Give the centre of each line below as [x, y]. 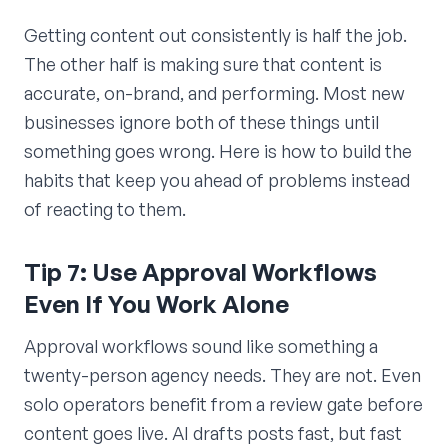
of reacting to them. [105, 208]
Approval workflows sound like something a [201, 345]
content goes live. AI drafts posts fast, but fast [213, 432]
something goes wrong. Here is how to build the [218, 150]
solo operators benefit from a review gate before [223, 403]
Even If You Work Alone [156, 303]
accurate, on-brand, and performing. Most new [214, 92]
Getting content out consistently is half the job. [215, 34]
